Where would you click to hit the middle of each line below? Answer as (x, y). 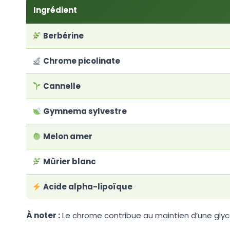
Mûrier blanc (70, 162)
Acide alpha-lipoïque (88, 187)
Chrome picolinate (82, 61)
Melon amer (68, 137)
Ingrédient (55, 10)
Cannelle (62, 86)
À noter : (43, 216)
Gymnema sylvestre (85, 111)
